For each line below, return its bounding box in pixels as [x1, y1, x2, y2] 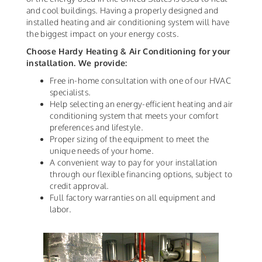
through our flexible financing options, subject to [50, 169, 233, 180]
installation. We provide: [26, 58, 127, 68]
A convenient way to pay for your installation [50, 157, 218, 168]
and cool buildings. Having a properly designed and [26, 5, 219, 16]
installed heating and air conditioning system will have [26, 17, 230, 27]
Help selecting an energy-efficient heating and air [50, 99, 233, 109]
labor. [50, 204, 72, 215]
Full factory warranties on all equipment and [50, 192, 216, 203]
